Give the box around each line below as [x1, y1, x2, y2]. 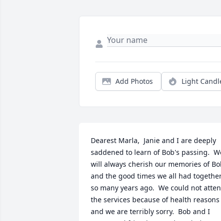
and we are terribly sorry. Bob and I [91, 207, 210, 217]
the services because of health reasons [91, 195, 220, 205]
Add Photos [115, 76, 153, 86]
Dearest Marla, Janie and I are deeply [91, 136, 216, 146]
